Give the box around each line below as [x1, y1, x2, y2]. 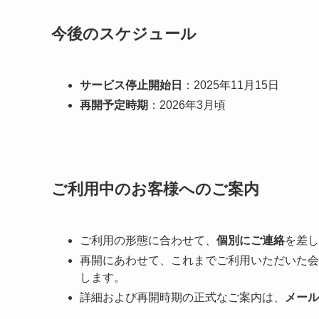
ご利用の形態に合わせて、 [80, 234, 216, 246]
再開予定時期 [80, 99, 148, 112]
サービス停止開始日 [80, 79, 182, 92]
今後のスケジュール [51, 25, 197, 43]
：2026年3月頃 [148, 99, 226, 112]
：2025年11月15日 [182, 79, 279, 92]
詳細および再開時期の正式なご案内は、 [80, 291, 285, 303]
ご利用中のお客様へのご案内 [51, 179, 259, 198]
